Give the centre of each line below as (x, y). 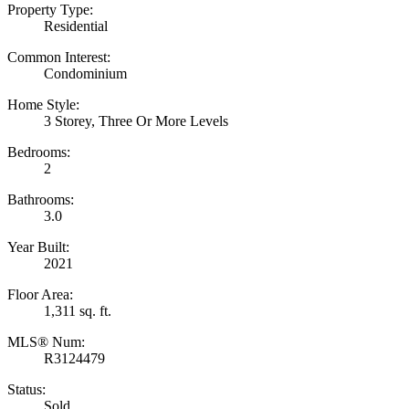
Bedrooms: (39, 152)
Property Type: (50, 10)
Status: (26, 390)
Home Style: (43, 105)
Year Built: (38, 247)
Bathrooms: (41, 200)
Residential (76, 26)
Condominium (85, 74)
